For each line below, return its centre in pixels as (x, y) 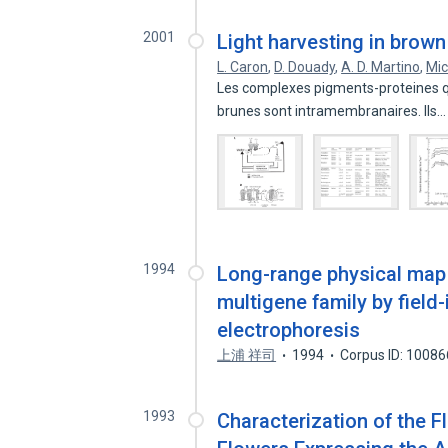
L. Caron (243, 67)
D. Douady (305, 67)
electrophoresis (289, 330)
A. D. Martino (381, 67)
